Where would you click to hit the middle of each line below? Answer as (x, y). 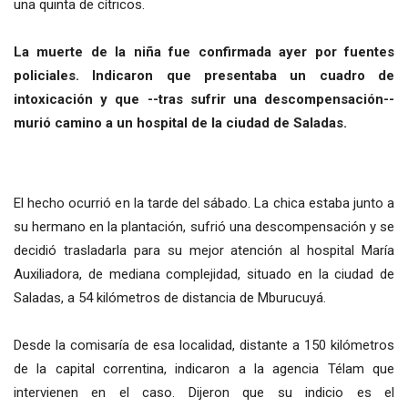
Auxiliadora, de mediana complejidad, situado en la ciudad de (204, 274)
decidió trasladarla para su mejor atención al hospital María (204, 250)
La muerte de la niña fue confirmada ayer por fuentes (204, 51)
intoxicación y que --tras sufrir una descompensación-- (204, 99)
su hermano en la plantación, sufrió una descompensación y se (204, 226)
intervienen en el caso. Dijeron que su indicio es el (204, 392)
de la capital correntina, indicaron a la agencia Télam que (204, 368)
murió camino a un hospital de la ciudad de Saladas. (180, 122)
